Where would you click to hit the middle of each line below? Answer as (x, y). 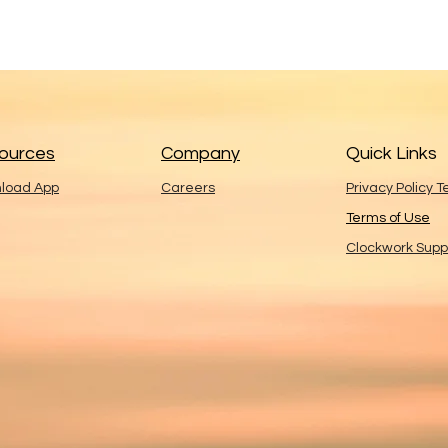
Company (200, 153)
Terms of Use (388, 218)
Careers (188, 188)
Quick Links (391, 153)
